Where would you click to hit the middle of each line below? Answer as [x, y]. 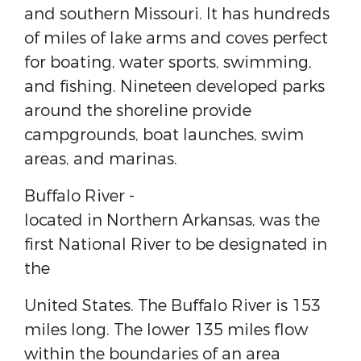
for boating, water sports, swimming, [168, 62]
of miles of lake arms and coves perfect [176, 38]
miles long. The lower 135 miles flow [166, 330]
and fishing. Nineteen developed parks [174, 87]
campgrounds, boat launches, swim [164, 135]
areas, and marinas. [101, 159]
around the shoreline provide [138, 111]
